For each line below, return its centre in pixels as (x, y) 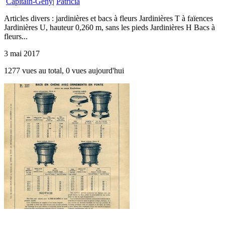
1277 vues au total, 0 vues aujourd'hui (64, 70)
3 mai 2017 (22, 53)
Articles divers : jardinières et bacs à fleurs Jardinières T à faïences (108, 18)
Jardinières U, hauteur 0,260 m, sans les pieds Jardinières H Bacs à (109, 27)
